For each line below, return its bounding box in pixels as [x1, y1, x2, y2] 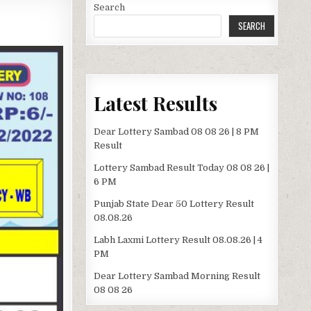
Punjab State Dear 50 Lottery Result [94, 198, 255, 209]
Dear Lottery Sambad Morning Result [94, 270, 261, 281]
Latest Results [94, 90, 218, 116]
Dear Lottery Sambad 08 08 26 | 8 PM [94, 126, 260, 137]
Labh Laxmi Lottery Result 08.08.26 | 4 [94, 234, 263, 245]
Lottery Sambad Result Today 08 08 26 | [94, 162, 270, 173]
